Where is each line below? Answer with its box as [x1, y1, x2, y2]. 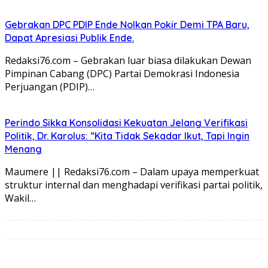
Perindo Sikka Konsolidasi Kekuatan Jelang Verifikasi [5, 116, 248, 129]
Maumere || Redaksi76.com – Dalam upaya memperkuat [5, 165, 259, 178]
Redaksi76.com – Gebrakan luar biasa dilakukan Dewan [5, 53, 251, 67]
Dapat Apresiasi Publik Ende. [5, 31, 134, 44]
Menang [5, 142, 42, 155]
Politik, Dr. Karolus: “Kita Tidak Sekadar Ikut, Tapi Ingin [5, 129, 249, 142]
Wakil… [5, 191, 36, 205]
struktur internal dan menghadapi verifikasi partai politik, [5, 178, 263, 191]
